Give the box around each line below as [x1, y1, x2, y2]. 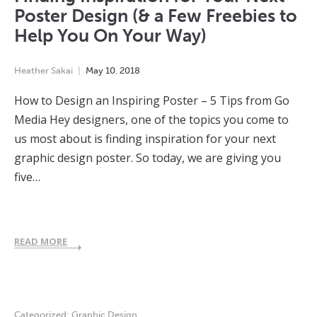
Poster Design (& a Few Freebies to [14, 4, 297, 27]
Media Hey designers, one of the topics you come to [14, 111, 289, 127]
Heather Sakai [14, 64, 73, 76]
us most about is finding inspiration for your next [14, 130, 276, 146]
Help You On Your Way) [14, 24, 207, 47]
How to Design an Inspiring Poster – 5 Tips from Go [14, 92, 289, 108]
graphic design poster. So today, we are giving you [14, 149, 281, 166]
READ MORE [14, 234, 67, 248]
